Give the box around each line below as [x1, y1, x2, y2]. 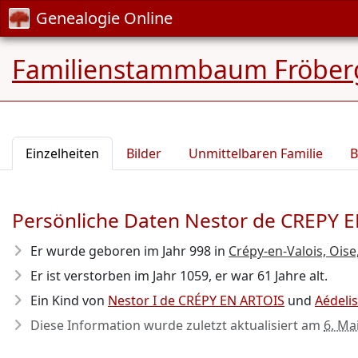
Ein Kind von [30, 292, 108, 309]
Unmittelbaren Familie [189, 145, 323, 162]
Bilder [126, 145, 161, 162]
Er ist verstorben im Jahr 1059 [30, 267, 209, 284]
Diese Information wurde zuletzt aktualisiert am [30, 316, 324, 334]
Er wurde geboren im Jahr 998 [30, 242, 211, 260]
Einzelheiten [26, 145, 99, 162]
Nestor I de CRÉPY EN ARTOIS [108, 292, 284, 309]
